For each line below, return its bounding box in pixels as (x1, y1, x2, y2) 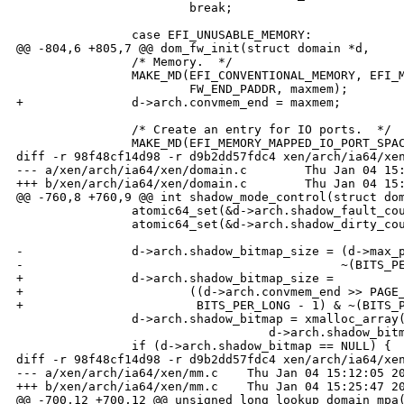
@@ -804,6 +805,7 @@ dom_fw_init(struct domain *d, (16, 41, 370, 56)
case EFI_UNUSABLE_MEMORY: (16, 28, 312, 42)
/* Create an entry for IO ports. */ (16, 123, 391, 137)
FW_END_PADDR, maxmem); (16, 82, 348, 96)
